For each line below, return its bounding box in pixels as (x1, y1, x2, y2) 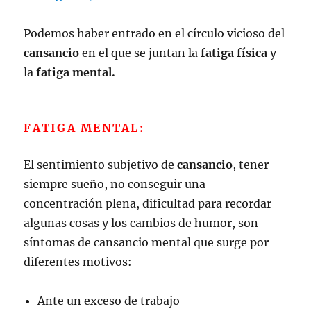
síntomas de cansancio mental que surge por (24, 235, 269, 249)
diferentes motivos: (24, 254, 133, 269)
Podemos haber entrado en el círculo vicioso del (24, 26, 285, 40)
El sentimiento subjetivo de (24, 157, 178, 171)
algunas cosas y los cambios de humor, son (24, 215, 259, 230)
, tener (233, 157, 269, 171)
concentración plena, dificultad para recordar (24, 196, 272, 210)
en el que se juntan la (79, 45, 201, 60)
